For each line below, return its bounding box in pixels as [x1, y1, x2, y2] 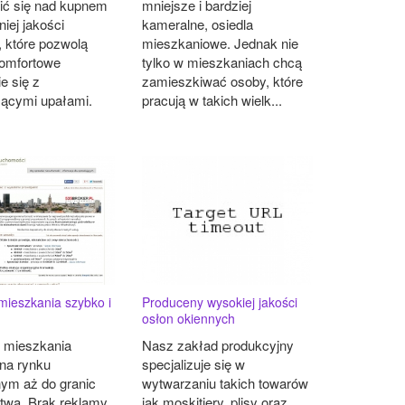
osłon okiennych [141, 309, 235, 328]
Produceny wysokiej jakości [141, 293, 297, 312]
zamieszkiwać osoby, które [141, 71, 303, 91]
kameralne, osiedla [141, 14, 253, 34]
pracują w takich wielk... [141, 90, 282, 110]
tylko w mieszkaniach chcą [141, 52, 302, 72]
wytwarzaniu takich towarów [141, 373, 308, 393]
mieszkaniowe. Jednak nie [141, 33, 298, 53]
